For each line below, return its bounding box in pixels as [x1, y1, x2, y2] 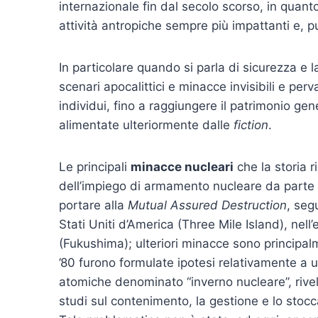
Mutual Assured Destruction [128, 197, 287, 212]
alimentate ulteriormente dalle [59, 117, 234, 132]
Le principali [59, 159, 131, 174]
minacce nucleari [131, 159, 234, 174]
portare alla [59, 197, 128, 212]
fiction [234, 117, 268, 132]
